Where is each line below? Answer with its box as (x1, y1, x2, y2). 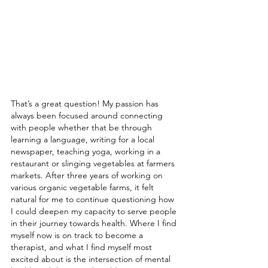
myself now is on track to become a (11, 230, 145, 240)
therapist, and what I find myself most (11, 242, 154, 252)
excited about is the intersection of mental (11, 254, 173, 264)
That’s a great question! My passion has (11, 98, 161, 109)
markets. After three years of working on (11, 170, 165, 181)
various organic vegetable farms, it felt (11, 182, 156, 193)
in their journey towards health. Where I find (11, 218, 179, 229)
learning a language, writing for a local (11, 134, 157, 145)
